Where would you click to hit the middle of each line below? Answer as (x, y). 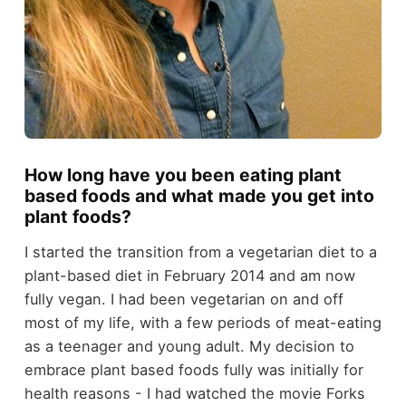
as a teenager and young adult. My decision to (189, 347)
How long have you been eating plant (183, 174)
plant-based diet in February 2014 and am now (189, 276)
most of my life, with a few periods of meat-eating (203, 323)
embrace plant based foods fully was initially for (193, 370)
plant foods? (77, 216)
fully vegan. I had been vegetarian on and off (184, 300)
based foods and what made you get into (199, 195)
